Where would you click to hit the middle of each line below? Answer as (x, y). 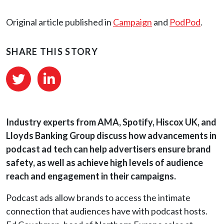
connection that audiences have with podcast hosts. (107, 211)
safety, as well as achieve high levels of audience (104, 162)
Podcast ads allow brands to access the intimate (98, 197)
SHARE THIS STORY (52, 51)
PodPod (185, 22)
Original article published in (59, 22)
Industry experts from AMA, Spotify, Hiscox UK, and (111, 122)
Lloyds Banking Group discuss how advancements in (111, 135)
